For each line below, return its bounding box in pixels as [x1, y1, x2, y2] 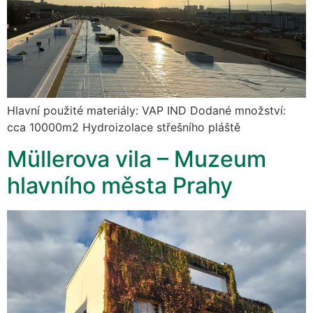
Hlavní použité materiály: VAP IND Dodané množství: [7, 103, 286, 118]
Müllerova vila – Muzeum [7, 145, 266, 173]
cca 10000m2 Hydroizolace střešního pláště [7, 120, 240, 135]
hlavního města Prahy [7, 171, 233, 199]
